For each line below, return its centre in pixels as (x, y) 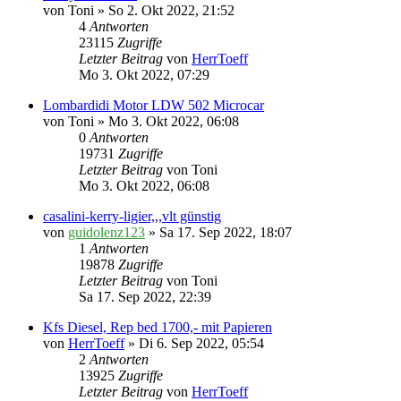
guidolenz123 (107, 233)
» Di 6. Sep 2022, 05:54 (194, 344)
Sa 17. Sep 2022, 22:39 (145, 297)
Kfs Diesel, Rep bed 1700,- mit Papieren (158, 328)
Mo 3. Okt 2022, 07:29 (144, 75)
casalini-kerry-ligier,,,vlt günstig (132, 217)
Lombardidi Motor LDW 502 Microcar (154, 106)
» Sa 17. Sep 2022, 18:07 (218, 233)
